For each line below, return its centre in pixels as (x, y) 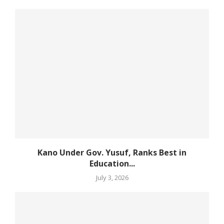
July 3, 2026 (112, 177)
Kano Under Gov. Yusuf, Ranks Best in (112, 152)
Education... (112, 163)
